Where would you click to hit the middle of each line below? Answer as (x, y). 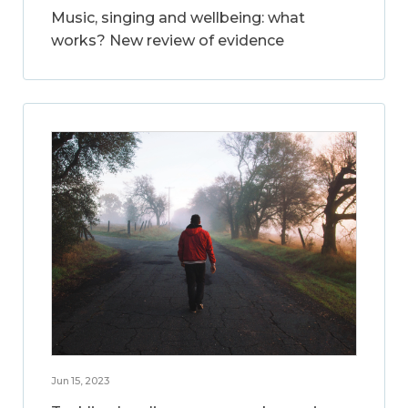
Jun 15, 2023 (80, 381)
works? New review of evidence (168, 41)
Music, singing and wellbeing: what (178, 18)
